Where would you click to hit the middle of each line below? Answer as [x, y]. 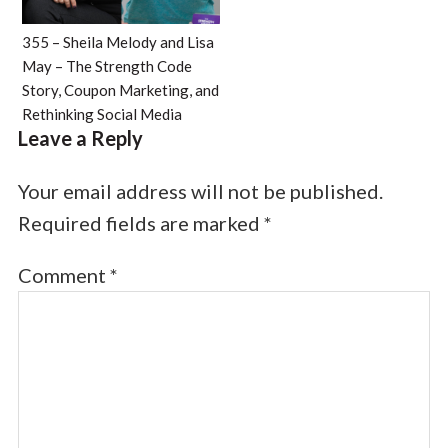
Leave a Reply [80, 137]
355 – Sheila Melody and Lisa [117, 41]
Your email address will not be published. [200, 190]
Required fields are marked [140, 222]
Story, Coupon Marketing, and [120, 89]
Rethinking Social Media [101, 113]
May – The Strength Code [106, 65]
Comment [63, 274]
